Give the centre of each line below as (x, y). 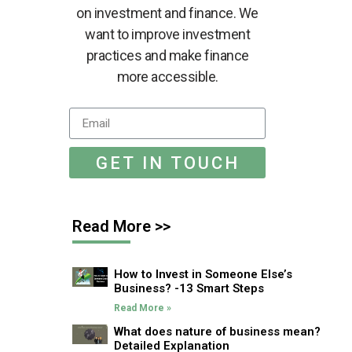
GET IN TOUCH (167, 163)
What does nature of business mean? (218, 331)
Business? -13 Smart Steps (189, 288)
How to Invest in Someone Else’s (203, 274)
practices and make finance (167, 55)
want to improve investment (168, 34)
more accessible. (167, 77)
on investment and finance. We (167, 13)
